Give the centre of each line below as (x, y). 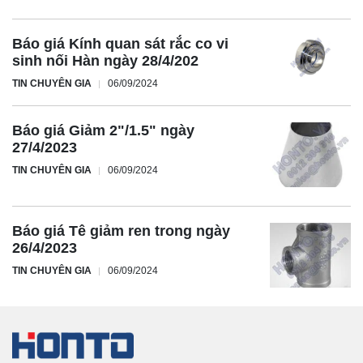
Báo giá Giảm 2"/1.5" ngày (103, 131)
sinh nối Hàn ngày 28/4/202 (105, 61)
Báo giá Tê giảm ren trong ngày (121, 231)
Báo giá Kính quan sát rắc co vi (120, 44)
